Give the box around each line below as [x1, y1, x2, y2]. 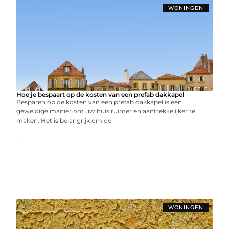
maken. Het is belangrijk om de [16, 117, 112, 124]
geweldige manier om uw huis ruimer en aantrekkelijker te [16, 107, 196, 115]
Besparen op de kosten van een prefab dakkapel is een [16, 98, 182, 106]
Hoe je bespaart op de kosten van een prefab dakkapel [16, 90, 185, 98]
